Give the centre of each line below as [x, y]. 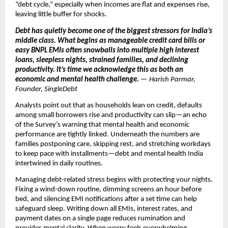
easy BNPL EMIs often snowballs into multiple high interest [107, 50]
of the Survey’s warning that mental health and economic [102, 125]
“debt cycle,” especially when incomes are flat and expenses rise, [112, 5]
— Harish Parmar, [168, 79]
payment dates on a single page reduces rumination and [100, 219]
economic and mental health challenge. [78, 79]
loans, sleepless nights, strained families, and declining [102, 60]
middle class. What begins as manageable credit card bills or [110, 41]
